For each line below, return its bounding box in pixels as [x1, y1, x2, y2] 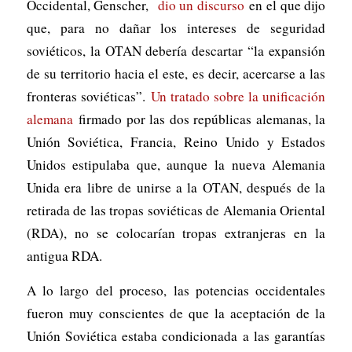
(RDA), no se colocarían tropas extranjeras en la [26, 223, 326, 242]
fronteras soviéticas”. [26, 86, 151, 105]
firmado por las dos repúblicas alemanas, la [72, 109, 326, 128]
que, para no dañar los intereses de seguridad [26, 18, 326, 37]
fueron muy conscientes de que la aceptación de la [26, 303, 326, 322]
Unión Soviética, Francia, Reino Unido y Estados [26, 132, 326, 151]
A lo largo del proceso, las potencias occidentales [26, 280, 326, 299]
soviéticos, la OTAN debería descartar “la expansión [26, 41, 326, 60]
